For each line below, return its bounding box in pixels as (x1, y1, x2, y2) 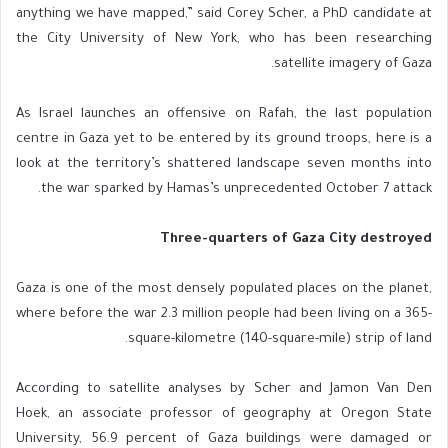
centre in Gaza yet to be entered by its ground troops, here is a (16, 132, 432, 148)
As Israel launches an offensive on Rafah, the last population (16, 107, 432, 123)
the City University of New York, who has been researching (16, 32, 432, 48)
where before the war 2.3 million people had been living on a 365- (16, 307, 432, 323)
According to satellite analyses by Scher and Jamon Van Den (16, 382, 432, 398)
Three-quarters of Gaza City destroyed (160, 232, 432, 248)
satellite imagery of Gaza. (274, 57, 432, 73)
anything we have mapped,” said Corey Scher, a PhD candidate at (16, 7, 432, 23)
